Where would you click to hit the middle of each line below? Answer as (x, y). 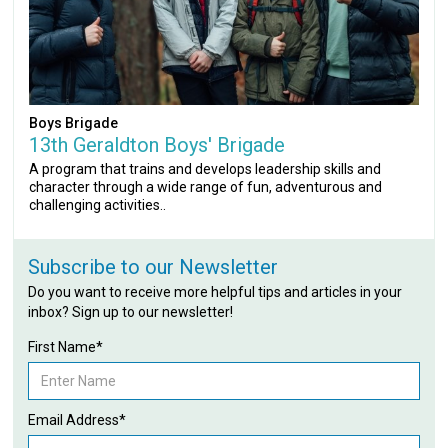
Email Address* (77, 419)
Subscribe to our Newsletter (153, 266)
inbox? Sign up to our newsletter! (131, 311)
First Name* (66, 346)
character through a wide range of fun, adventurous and (206, 186)
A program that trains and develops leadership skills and (205, 168)
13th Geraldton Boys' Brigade (157, 144)
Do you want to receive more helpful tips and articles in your (215, 291)
